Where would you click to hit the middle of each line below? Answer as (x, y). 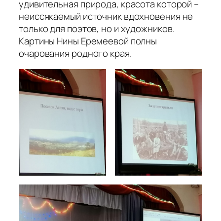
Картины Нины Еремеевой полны (88, 41)
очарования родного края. (75, 54)
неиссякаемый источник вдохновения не (106, 17)
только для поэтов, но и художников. (97, 29)
